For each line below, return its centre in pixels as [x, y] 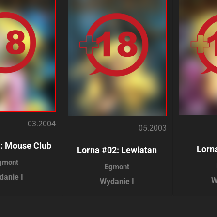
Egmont [117, 167]
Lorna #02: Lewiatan [117, 150]
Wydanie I [117, 182]
